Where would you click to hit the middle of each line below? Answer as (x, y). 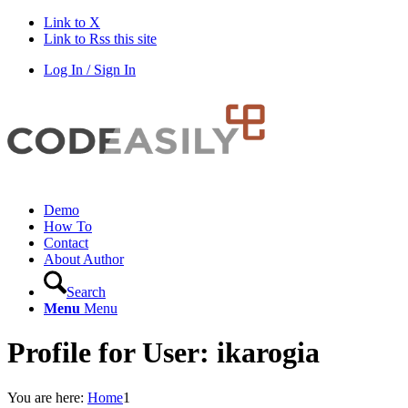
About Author (84, 259)
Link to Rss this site (100, 39)
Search (86, 292)
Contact (66, 243)
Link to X (72, 22)
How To (68, 226)
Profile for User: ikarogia (163, 353)
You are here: (46, 397)
